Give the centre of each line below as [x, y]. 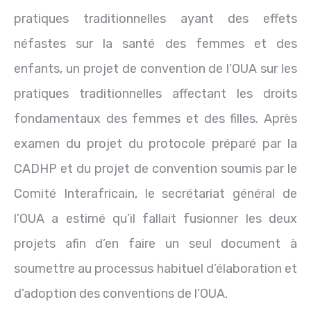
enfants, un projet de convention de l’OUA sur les [155, 68]
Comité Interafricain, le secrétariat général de [155, 193]
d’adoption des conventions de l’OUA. [121, 293]
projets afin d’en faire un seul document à [155, 243]
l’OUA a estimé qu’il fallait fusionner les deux [155, 218]
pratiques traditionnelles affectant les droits [155, 93]
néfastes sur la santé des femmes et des [155, 43]
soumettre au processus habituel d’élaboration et [155, 268]
